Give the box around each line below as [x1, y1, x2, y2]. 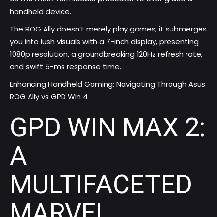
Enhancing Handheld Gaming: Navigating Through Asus [10, 79, 205, 90]
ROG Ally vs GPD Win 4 [10, 92, 88, 102]
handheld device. [10, 6, 71, 17]
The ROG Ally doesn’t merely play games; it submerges [10, 24, 207, 34]
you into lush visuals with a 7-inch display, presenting [10, 36, 199, 47]
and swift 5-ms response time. [10, 62, 121, 72]
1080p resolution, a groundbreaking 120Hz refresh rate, [10, 49, 202, 60]
